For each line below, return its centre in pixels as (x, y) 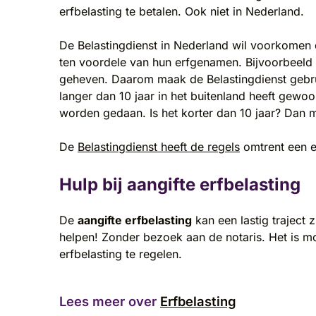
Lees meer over (110, 302)
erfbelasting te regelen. (121, 254)
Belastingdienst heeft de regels (159, 147)
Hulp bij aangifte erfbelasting (180, 185)
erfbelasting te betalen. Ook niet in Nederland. (182, 12)
